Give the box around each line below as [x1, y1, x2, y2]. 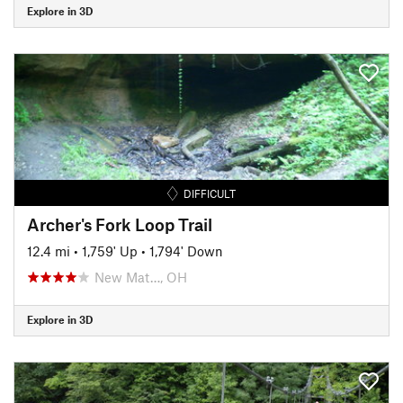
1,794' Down [149, 242, 223, 259]
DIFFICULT [184, 186, 237, 200]
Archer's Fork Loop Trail [27, 213, 212, 235]
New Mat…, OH [94, 268, 187, 285]
